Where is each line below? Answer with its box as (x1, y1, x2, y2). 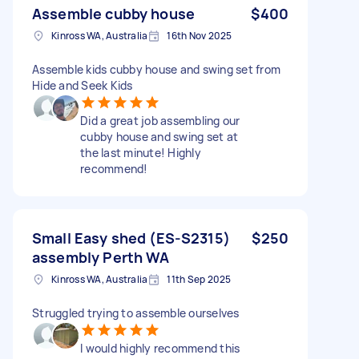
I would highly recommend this (80, 340, 240, 356)
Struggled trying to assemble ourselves (32, 305, 240, 321)
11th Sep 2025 (167, 272, 232, 286)
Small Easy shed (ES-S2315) (32, 228, 230, 248)
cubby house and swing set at (80, 128, 238, 144)
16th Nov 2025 (167, 28, 232, 42)
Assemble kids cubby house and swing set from (32, 61, 280, 77)
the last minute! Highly (80, 144, 201, 160)
